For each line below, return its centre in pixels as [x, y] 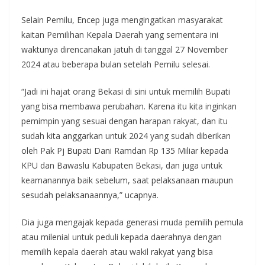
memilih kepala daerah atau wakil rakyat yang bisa [117, 251]
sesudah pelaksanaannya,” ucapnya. [90, 195]
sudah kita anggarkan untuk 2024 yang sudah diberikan [126, 135]
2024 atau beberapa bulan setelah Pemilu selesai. [116, 64]
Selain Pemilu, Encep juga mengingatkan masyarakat [122, 20]
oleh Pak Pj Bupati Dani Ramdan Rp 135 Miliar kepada [125, 150]
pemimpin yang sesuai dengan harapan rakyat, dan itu [125, 121]
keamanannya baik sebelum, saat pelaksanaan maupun [127, 180]
